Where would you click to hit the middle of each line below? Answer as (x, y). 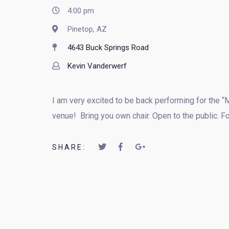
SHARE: (69, 147)
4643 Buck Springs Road (108, 48)
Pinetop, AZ (87, 29)
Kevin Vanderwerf (97, 66)
